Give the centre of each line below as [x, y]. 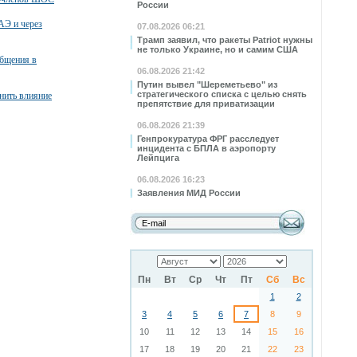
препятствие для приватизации [206, 104]
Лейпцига [158, 158]
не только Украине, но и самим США [218, 49]
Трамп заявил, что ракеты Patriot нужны [225, 40]
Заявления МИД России [189, 193]
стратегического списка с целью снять [222, 94]
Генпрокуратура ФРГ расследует [208, 139]
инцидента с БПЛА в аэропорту [206, 148]
